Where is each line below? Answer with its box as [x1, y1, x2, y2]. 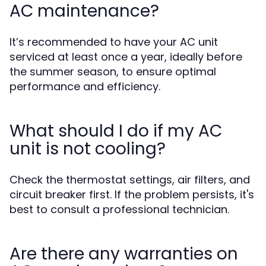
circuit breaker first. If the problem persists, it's [9, 187, 254, 202]
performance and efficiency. [9, 79, 160, 94]
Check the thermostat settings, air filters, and [9, 172, 250, 187]
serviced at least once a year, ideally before [9, 49, 242, 64]
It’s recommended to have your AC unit [9, 34, 218, 49]
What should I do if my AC [9, 119, 222, 142]
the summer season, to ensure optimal [9, 64, 216, 79]
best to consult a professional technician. [9, 202, 229, 217]
